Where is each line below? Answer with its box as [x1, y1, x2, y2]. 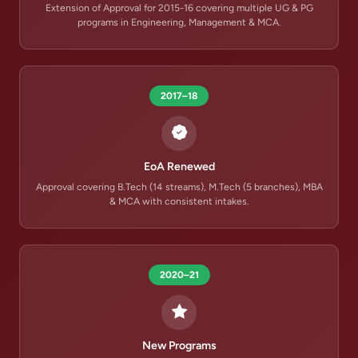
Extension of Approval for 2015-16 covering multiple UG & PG [45, 2, 313, 14]
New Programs [141, 339, 217, 352]
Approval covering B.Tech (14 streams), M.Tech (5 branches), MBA [35, 181, 323, 193]
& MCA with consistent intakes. [109, 195, 249, 207]
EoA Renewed [143, 160, 215, 173]
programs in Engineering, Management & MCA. [77, 16, 281, 28]
